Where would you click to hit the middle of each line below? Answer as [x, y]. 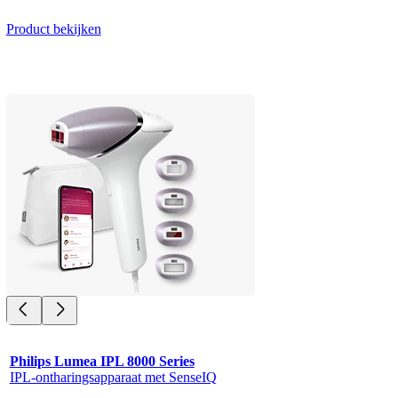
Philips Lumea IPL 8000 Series [102, 362]
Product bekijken [53, 29]
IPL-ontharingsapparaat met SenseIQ [113, 378]
